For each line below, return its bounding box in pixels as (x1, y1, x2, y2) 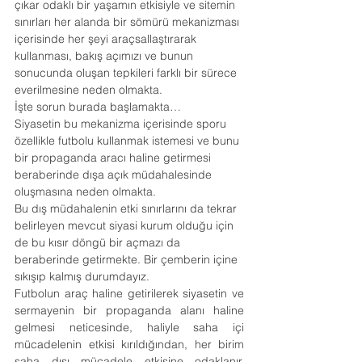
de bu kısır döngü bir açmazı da (15, 235, 183, 250)
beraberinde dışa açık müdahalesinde (15, 167, 215, 182)
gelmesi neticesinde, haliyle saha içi (15, 320, 244, 335)
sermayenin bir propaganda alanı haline (15, 303, 244, 318)
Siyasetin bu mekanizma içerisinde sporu (15, 116, 229, 131)
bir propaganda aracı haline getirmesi (15, 150, 214, 165)
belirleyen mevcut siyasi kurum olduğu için (15, 218, 237, 233)
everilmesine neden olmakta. (15, 82, 162, 97)
